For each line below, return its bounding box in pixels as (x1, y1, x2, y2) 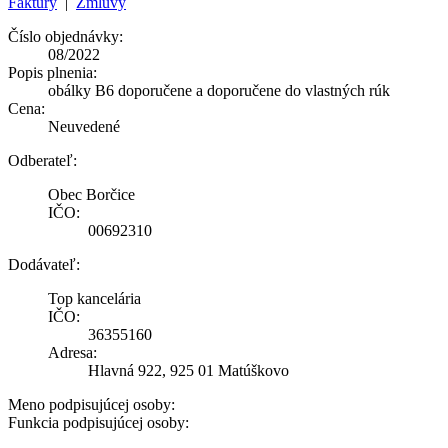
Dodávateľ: (8, 255, 80, 273)
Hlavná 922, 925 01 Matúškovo (88, 361, 289, 379)
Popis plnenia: (8, 63, 97, 81)
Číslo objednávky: (8, 27, 123, 45)
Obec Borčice (48, 185, 135, 203)
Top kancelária (48, 289, 141, 307)
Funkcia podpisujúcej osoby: (8, 413, 189, 431)
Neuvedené (48, 117, 120, 135)
